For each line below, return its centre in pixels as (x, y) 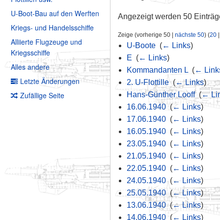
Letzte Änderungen (50, 81)
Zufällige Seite (42, 96)
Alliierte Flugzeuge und (46, 42)
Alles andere (30, 67)
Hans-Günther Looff (161, 95)
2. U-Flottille (148, 82)
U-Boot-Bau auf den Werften (55, 14)
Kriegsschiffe (30, 53)
